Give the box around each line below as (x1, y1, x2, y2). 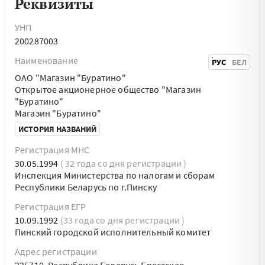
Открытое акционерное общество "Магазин (15, 83, 202, 95)
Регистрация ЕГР (15, 201, 86, 212)
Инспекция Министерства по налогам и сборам (15, 169, 215, 181)
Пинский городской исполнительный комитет (15, 226, 211, 238)
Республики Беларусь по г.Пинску (15, 181, 157, 193)
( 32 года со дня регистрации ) (60, 157, 187, 169)
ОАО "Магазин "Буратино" (15, 72, 126, 83)
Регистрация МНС (15, 144, 90, 156)
